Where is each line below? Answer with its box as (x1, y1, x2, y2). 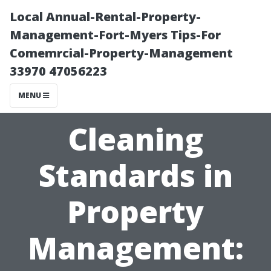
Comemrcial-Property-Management (10, 45, 233, 61)
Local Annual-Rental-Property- (10, 8, 201, 25)
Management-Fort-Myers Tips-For (10, 27, 221, 43)
